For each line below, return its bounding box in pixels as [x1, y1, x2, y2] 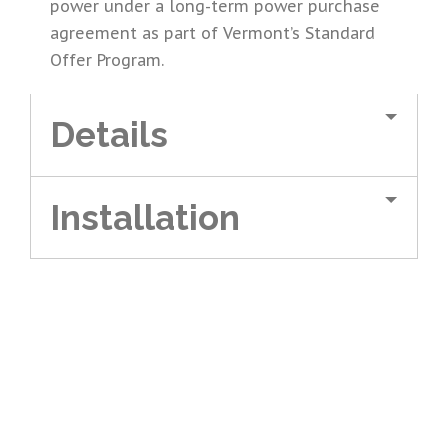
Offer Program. [50, 49, 164, 70]
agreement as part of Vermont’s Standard [50, 22, 375, 43]
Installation [50, 197, 241, 239]
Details [50, 114, 169, 156]
